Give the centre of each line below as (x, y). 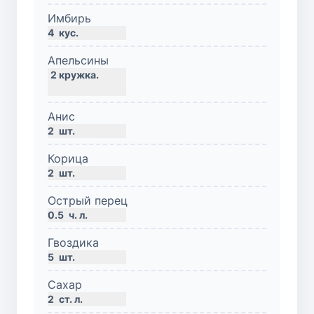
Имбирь (69, 18)
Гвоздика (73, 242)
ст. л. (71, 299)
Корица (68, 158)
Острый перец (88, 200)
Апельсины (78, 60)
